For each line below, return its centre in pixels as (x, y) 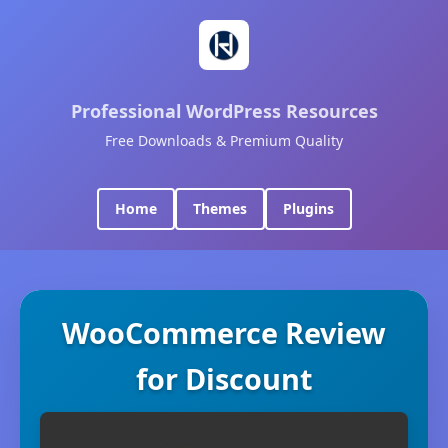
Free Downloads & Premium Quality (224, 140)
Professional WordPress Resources (224, 111)
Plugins (308, 208)
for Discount (224, 378)
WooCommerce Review (224, 332)
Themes (219, 208)
